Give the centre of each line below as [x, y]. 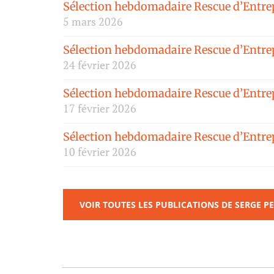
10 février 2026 [100, 152]
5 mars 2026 [93, 21]
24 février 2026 [100, 65]
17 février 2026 [100, 108]
